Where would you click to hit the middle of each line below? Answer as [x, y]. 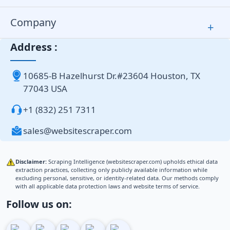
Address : [34, 47]
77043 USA [45, 88]
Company [33, 22]
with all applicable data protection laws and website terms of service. [108, 186]
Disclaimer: [31, 161]
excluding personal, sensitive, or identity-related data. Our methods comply [117, 178]
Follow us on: [39, 204]
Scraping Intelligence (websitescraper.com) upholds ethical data [132, 161]
